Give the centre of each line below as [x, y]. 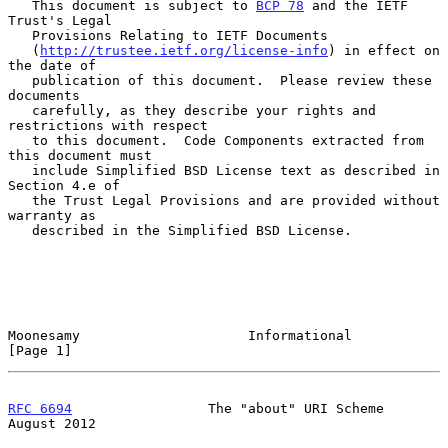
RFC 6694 [40, 408]
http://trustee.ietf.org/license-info [184, 50]
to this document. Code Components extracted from [20, 140]
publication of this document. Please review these [20, 80]
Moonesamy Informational [180, 335]
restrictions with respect [108, 125]
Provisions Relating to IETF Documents [20, 35]
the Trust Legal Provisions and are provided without [20, 200]
